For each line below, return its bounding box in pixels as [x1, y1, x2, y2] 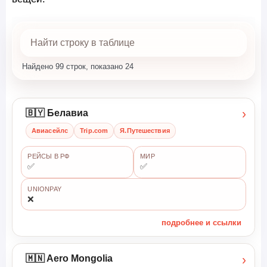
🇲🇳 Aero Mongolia [25, 253, 113, 264]
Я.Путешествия [120, 127, 170, 135]
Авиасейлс [32, 127, 69, 135]
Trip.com [80, 127, 108, 135]
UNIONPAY [27, 185, 62, 193]
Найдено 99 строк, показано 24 [22, 61, 134, 71]
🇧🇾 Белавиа [25, 107, 88, 118]
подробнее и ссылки [162, 218, 242, 228]
